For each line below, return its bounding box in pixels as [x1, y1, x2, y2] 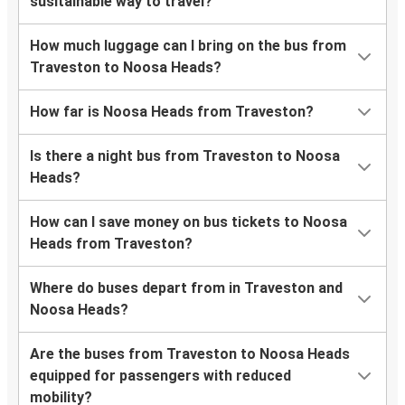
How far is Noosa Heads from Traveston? [30, 103, 314, 121]
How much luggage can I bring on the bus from [30, 37, 346, 55]
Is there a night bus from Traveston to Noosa [30, 147, 340, 165]
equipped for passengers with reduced [30, 367, 291, 385]
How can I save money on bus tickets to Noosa [30, 213, 347, 231]
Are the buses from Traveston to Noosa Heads [30, 345, 350, 363]
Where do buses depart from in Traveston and [30, 279, 343, 297]
